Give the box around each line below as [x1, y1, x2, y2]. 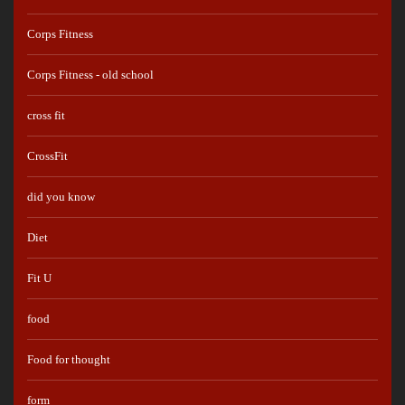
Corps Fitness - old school [27, 67, 154, 81]
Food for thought [27, 352, 110, 366]
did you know [27, 189, 95, 203]
